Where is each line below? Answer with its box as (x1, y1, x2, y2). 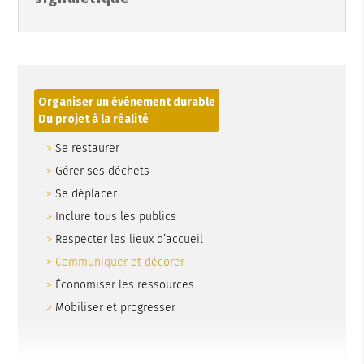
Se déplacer (55, 186, 118, 201)
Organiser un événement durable (38, 94, 216, 109)
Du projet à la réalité (38, 111, 149, 126)
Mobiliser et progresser (55, 300, 176, 314)
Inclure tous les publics (55, 209, 177, 223)
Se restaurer (55, 141, 120, 155)
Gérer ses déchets (55, 163, 150, 178)
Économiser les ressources (55, 277, 195, 292)
